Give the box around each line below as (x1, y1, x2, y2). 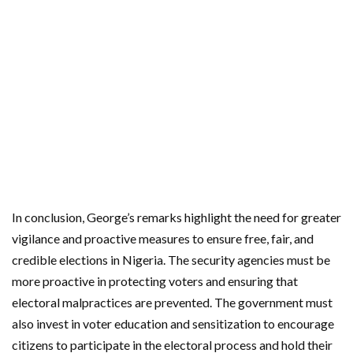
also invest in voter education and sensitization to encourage (12, 315, 334, 331)
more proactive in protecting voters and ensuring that (12, 273, 298, 288)
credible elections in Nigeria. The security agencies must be (12, 251, 330, 267)
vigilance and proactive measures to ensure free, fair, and (12, 230, 314, 246)
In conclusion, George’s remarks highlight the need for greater (12, 209, 341, 225)
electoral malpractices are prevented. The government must (12, 294, 333, 310)
